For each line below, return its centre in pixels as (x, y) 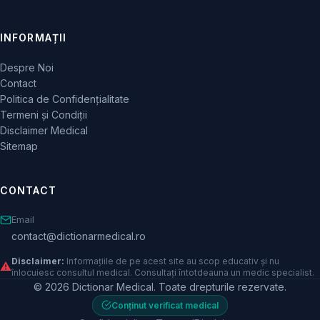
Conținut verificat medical (165, 305)
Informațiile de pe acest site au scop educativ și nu (172, 261)
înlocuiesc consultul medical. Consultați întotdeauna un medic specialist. (163, 272)
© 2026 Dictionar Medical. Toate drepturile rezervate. (160, 286)
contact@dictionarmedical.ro (79, 236)
